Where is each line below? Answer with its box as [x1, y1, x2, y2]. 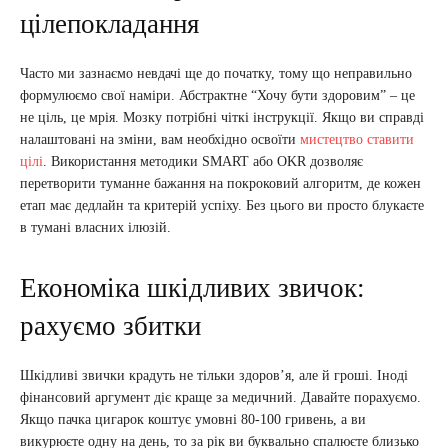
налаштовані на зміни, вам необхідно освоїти [20, 131, 300, 147]
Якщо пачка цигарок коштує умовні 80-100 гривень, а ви [20, 411, 366, 427]
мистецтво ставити [300, 131, 414, 147]
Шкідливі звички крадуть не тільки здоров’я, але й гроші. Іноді [20, 367, 408, 383]
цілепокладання [20, 8, 199, 39]
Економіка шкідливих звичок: [20, 272, 365, 303]
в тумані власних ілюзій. [20, 219, 171, 235]
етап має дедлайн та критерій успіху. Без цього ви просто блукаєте [20, 197, 424, 213]
